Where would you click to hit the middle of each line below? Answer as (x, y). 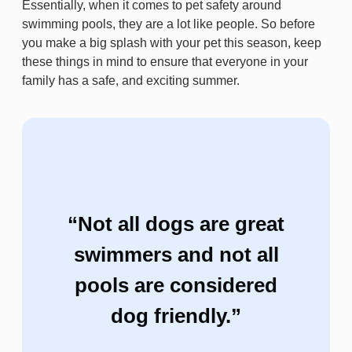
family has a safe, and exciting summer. (131, 81)
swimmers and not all (176, 255)
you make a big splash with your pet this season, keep (172, 43)
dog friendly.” (176, 316)
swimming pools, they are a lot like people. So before (169, 24)
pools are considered (176, 285)
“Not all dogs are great (176, 224)
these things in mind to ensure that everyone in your (165, 62)
